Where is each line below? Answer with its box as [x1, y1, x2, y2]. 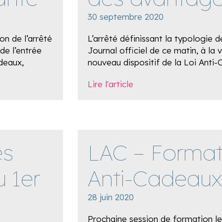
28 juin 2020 [88, 192, 134, 202]
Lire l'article [88, 79, 133, 89]
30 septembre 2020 [88, 11, 164, 22]
